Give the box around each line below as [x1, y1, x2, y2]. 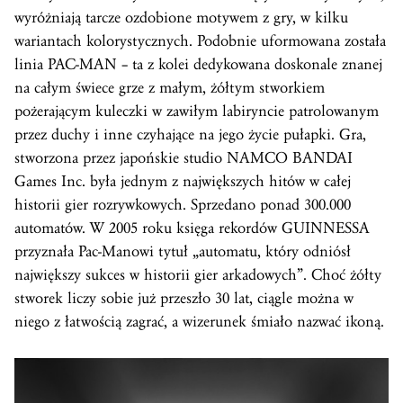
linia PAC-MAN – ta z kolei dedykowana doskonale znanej [14, 55, 382, 74]
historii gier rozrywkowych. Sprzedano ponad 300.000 [14, 195, 351, 214]
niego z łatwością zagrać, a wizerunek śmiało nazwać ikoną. [14, 312, 384, 331]
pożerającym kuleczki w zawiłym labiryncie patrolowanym [14, 102, 379, 121]
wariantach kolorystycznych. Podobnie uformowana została [14, 31, 386, 50]
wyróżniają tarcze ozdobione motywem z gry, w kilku [14, 8, 348, 27]
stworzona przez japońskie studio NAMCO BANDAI [14, 148, 353, 167]
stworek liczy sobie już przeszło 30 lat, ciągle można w [14, 289, 354, 308]
